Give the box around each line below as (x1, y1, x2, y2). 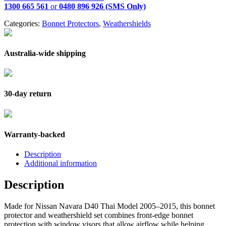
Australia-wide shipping (4, 48, 86, 58)
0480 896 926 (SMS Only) (59, 2, 146, 11)
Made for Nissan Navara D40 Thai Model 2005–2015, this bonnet (4, 201, 215, 210)
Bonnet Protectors (42, 19, 99, 28)
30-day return (4, 89, 51, 98)
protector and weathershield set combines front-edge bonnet (4, 210, 193, 219)
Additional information (24, 159, 97, 168)
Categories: (4, 19, 42, 28)
